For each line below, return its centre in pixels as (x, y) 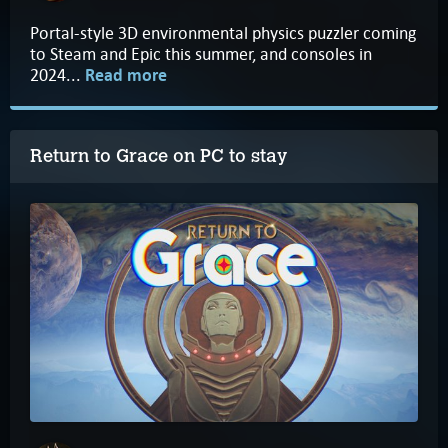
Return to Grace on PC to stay (158, 156)
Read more (126, 76)
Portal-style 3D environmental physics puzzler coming (223, 33)
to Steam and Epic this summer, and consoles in (201, 54)
